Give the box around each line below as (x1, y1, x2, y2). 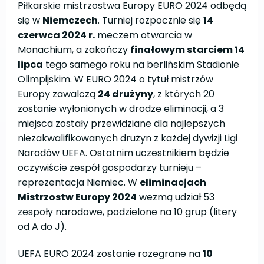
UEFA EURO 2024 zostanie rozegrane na (18, 246, 203, 260)
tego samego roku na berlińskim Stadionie (43, 57, 239, 71)
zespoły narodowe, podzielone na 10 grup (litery (18, 204, 237, 219)
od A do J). (18, 219, 67, 233)
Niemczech (42, 13, 98, 27)
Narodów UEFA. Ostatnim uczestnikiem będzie (18, 146, 229, 160)
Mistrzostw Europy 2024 (18, 190, 137, 204)
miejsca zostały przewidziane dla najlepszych (18, 116, 225, 130)
